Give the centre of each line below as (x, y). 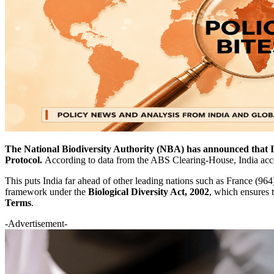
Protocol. (25, 160)
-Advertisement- (36, 223)
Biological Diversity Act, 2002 (149, 191)
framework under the (46, 191)
